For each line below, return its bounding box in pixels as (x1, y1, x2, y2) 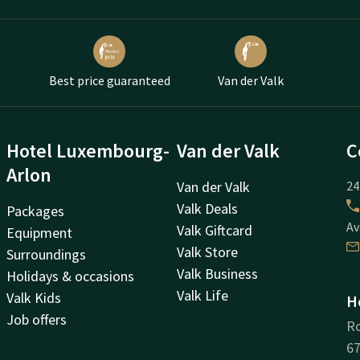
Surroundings (6, 244, 87, 264)
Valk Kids (6, 288, 62, 307)
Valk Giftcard (176, 220, 252, 239)
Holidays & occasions (6, 266, 135, 285)
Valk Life (176, 285, 228, 305)
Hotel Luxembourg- (6, 137, 170, 163)
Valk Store (176, 242, 238, 261)
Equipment (6, 223, 73, 242)
